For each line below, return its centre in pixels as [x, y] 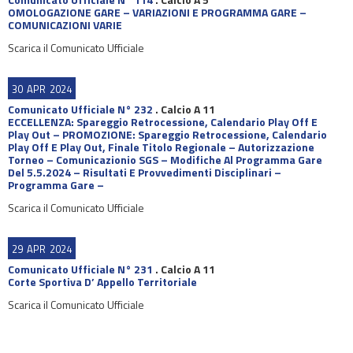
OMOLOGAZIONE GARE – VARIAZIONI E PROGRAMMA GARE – [157, 12]
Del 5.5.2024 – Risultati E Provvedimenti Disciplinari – [145, 172]
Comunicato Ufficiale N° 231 [80, 269]
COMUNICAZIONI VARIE [65, 25]
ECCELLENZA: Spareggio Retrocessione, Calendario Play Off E [163, 122]
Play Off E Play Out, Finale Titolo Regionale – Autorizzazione [161, 147]
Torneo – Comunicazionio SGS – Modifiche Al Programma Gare [165, 160]
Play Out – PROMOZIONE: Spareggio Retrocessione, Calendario [167, 134]
